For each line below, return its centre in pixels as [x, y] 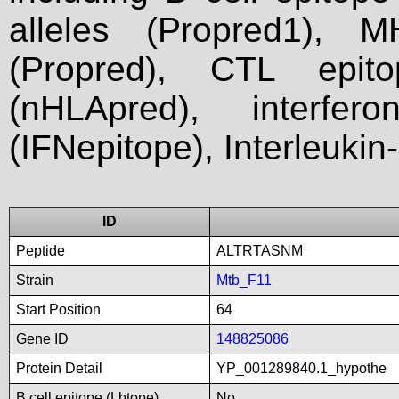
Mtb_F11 [244, 280]
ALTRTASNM [260, 251]
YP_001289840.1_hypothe [301, 368]
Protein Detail [59, 368]
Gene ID [42, 339]
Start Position [58, 309]
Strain [35, 280]
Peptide [41, 251]
